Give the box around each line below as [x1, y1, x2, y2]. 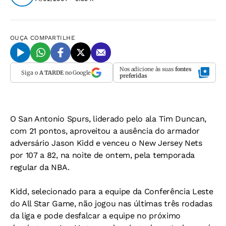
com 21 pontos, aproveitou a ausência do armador [10, 126, 200, 136]
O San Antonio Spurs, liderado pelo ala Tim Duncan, [10, 114, 206, 124]
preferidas [120, 72, 147, 79]
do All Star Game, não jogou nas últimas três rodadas [10, 199, 212, 208]
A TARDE [39, 69, 64, 76]
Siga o [21, 69, 39, 76]
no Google [63, 69, 91, 76]
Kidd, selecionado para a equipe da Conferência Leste [10, 187, 213, 196]
